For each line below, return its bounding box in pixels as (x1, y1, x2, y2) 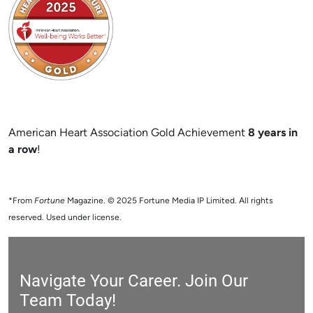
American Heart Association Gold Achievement (8, 128, 248, 139)
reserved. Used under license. (8, 214, 122, 222)
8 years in (248, 128, 298, 139)
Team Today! (20, 289, 116, 311)
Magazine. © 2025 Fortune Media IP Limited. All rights (67, 197, 273, 205)
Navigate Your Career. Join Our (20, 269, 248, 291)
